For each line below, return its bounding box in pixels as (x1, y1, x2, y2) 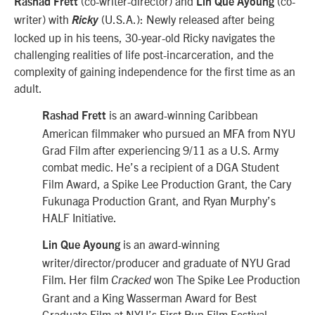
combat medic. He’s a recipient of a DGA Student (42, 160, 279, 174)
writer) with (14, 11, 72, 26)
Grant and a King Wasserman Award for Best (42, 290, 257, 305)
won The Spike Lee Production (151, 272, 300, 287)
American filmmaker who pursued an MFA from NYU (42, 126, 295, 140)
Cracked (111, 275, 151, 287)
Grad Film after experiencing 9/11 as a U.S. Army (42, 143, 278, 157)
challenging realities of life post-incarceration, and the (14, 46, 274, 61)
